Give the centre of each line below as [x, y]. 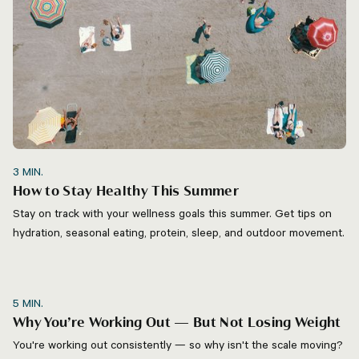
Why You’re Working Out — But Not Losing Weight [177, 324]
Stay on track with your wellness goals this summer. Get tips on [172, 214]
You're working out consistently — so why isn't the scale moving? [178, 345]
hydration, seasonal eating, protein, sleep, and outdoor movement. [179, 233]
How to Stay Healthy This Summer [126, 192]
